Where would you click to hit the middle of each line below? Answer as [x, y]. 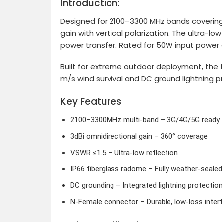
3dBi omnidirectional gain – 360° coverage [139, 136]
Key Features [91, 102]
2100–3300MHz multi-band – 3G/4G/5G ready [145, 120]
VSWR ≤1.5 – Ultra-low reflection [124, 152]
